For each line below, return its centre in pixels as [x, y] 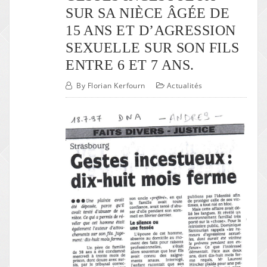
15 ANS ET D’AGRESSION [151, 30]
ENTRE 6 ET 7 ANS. [130, 64]
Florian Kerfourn [116, 86]
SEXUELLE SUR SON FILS [153, 47]
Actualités [185, 86]
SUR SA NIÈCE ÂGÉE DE [148, 13]
